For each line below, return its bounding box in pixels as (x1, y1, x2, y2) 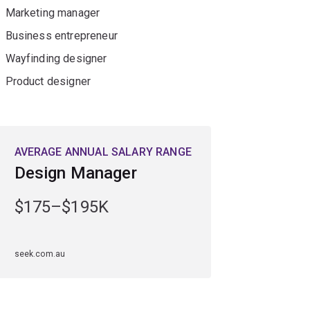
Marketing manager (5, 6, 100, 20)
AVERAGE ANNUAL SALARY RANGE (14, 145, 192, 159)
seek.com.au (14, 249, 66, 259)
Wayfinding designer (5, 52, 107, 66)
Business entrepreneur (5, 29, 118, 43)
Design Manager (14, 163, 137, 183)
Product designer (5, 75, 91, 89)
